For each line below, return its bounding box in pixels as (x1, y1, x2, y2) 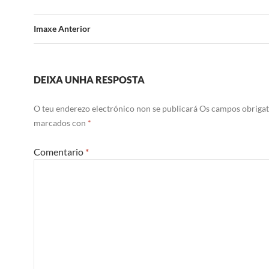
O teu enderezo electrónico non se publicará (34, 103, 198, 114)
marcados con (34, 118, 88, 128)
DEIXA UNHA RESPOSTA (34, 74, 145, 86)
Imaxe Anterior (34, 23, 91, 34)
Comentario (34, 146, 85, 158)
